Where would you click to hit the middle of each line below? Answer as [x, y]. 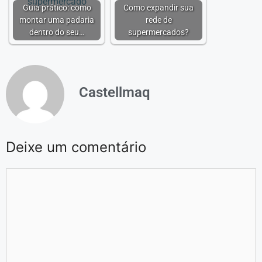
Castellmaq [115, 92]
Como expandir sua [158, 8]
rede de [158, 20]
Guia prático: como [57, 8]
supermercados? [158, 32]
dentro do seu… [57, 32]
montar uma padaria [57, 20]
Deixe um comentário [76, 147]
